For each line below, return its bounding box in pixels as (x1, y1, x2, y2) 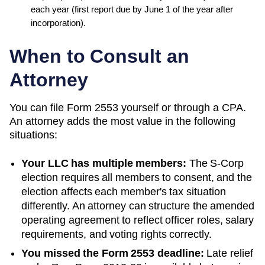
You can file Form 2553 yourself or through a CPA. (9, 101, 246, 114)
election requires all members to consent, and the (21, 171, 252, 183)
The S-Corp (186, 157, 244, 169)
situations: (9, 128, 57, 141)
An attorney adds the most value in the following (9, 115, 235, 127)
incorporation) (31, 18, 83, 28)
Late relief (203, 247, 253, 259)
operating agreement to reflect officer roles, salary (21, 214, 254, 226)
